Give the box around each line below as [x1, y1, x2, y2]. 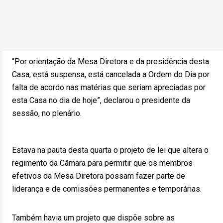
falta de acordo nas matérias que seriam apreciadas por [12, 83, 206, 92]
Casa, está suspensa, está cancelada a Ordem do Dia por [12, 70, 210, 79]
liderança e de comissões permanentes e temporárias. [12, 184, 202, 194]
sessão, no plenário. [12, 109, 82, 118]
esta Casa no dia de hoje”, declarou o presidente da [12, 96, 190, 105]
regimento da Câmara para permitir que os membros [12, 158, 193, 168]
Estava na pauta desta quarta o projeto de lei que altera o [12, 145, 209, 155]
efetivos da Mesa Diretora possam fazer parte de [12, 171, 185, 181]
